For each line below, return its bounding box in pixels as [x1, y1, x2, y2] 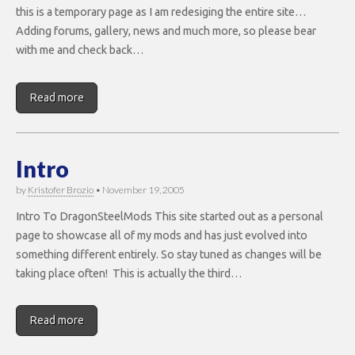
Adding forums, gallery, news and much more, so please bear [16, 25, 316, 38]
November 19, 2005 [102, 184, 185, 197]
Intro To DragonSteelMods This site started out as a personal [16, 209, 323, 223]
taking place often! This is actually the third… [16, 266, 242, 280]
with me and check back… [16, 44, 144, 57]
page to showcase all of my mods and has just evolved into [16, 228, 307, 242]
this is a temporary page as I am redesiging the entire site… [16, 6, 307, 19]
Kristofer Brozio [28, 184, 94, 197]
